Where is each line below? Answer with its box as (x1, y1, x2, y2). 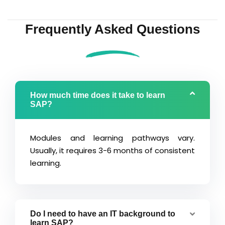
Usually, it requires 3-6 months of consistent (30, 145, 195, 156)
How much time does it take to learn (30, 90, 165, 99)
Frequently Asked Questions (25, 21, 200, 37)
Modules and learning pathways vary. (30, 132, 195, 143)
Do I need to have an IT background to (30, 209, 175, 218)
